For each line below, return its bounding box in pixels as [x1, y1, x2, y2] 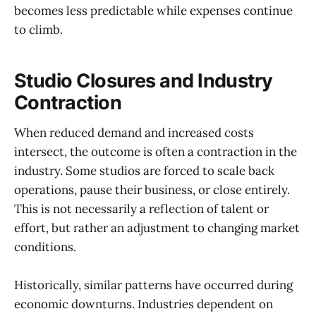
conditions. [14, 239, 76, 255]
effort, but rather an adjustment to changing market [14, 220, 300, 236]
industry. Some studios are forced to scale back [14, 163, 274, 179]
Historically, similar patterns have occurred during [14, 277, 293, 293]
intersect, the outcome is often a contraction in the [14, 144, 297, 160]
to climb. [14, 21, 63, 37]
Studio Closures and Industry [14, 69, 273, 93]
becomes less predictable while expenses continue [14, 2, 293, 18]
